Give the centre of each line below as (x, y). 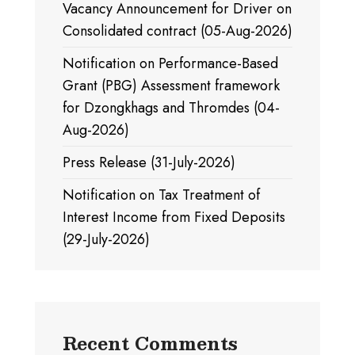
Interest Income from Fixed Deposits (174, 217)
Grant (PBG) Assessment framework (171, 85)
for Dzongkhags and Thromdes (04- (171, 107)
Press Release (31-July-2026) (149, 162)
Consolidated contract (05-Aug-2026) (177, 31)
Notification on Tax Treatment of (161, 195)
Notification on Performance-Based (170, 63)
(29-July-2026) (106, 239)
